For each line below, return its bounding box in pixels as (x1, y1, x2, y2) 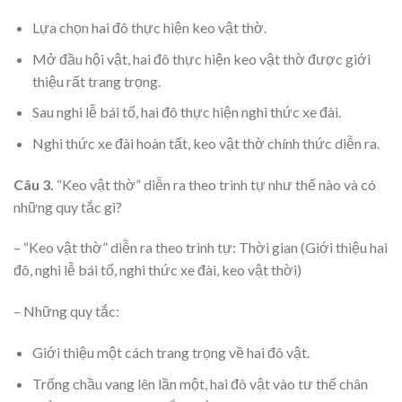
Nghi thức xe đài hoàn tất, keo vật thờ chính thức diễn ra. (31, 134, 380, 152)
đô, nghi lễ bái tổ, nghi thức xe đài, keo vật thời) (13, 261, 301, 279)
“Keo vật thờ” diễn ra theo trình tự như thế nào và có (57, 175, 376, 193)
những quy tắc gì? (13, 197, 122, 215)
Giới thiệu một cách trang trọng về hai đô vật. (31, 344, 310, 362)
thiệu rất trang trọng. (31, 72, 161, 90)
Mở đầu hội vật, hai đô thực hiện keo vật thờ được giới (31, 49, 371, 67)
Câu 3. (13, 175, 57, 193)
